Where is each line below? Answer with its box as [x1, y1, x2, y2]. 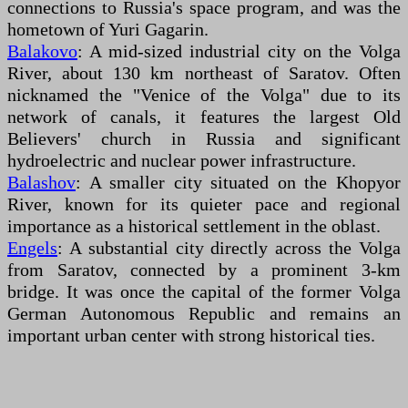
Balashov [7, 172, 76, 192]
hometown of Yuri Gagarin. [7, 19, 209, 39]
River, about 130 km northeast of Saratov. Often [7, 63, 401, 83]
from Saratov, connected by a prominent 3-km [7, 260, 401, 280]
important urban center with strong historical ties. [7, 325, 375, 345]
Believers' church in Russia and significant [7, 128, 401, 148]
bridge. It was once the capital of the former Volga [7, 281, 401, 301]
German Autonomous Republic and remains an [7, 303, 401, 323]
